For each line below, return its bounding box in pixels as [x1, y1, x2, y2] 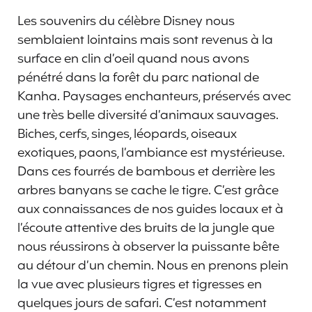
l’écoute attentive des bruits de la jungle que [17, 218, 274, 238]
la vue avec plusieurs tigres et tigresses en [17, 274, 262, 295]
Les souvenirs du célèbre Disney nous [17, 11, 235, 31]
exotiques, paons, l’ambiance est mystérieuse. [17, 143, 285, 163]
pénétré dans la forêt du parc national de [17, 68, 259, 88]
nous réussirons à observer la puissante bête [17, 237, 279, 257]
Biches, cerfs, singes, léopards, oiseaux [17, 124, 237, 144]
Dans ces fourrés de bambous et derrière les [17, 162, 275, 182]
